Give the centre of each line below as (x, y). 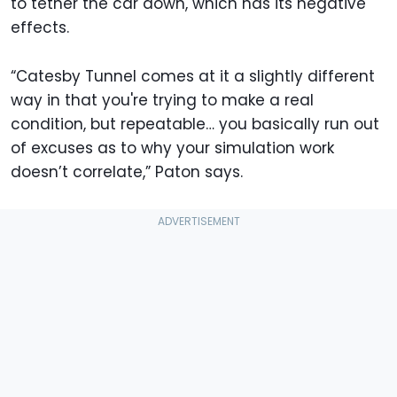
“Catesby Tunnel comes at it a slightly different (193, 77)
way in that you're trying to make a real (162, 101)
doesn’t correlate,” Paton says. (127, 172)
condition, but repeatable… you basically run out (195, 125)
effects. (40, 28)
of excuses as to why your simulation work (172, 148)
